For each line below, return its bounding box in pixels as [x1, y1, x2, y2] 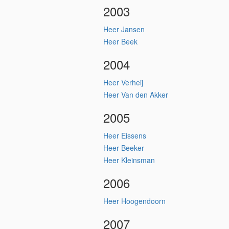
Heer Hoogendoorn [103, 196, 166, 206]
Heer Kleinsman [103, 155, 155, 165]
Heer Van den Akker [103, 89, 168, 100]
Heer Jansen [103, 24, 145, 34]
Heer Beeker [103, 143, 144, 153]
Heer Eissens [103, 130, 146, 141]
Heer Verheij [103, 77, 143, 87]
